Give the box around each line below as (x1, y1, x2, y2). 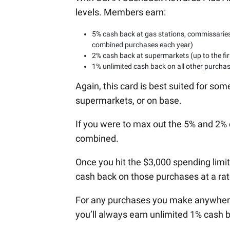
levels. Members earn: (75, 6, 166, 17)
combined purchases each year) (92, 40, 193, 49)
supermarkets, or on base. (75, 94, 182, 106)
